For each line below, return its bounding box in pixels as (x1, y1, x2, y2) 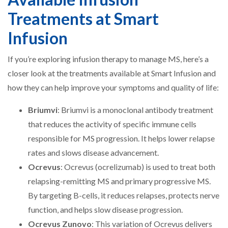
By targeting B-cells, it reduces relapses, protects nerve (28, 190, 219, 200)
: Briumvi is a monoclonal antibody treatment (58, 105, 213, 115)
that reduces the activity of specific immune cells (28, 119, 196, 129)
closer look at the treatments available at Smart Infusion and (8, 68, 216, 78)
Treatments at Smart (8, 9, 159, 28)
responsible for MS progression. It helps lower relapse (28, 133, 215, 143)
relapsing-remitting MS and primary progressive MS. (28, 176, 211, 186)
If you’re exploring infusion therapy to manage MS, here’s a (8, 54, 209, 64)
